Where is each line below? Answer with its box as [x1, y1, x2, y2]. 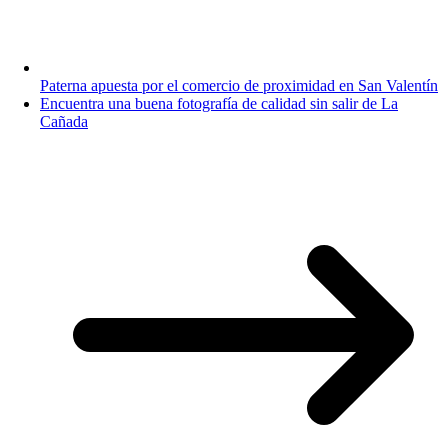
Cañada [40, 112, 88, 130]
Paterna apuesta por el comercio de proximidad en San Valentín [40, 76, 438, 94]
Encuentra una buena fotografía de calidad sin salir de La [40, 94, 398, 112]
